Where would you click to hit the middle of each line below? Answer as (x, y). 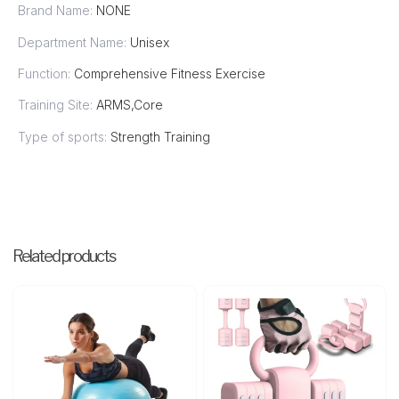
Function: (46, 74)
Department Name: (74, 42)
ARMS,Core (130, 105)
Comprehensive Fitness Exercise (170, 74)
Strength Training (160, 136)
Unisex (150, 42)
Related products (64, 256)
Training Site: (57, 105)
